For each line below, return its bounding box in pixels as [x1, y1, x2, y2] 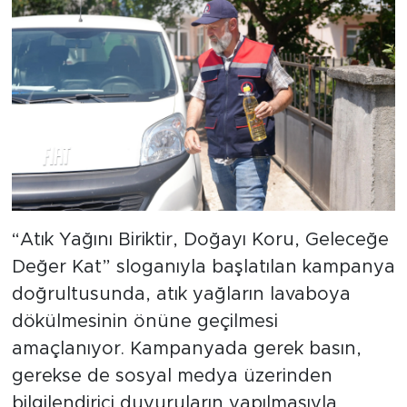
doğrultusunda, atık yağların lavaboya [11, 285, 351, 303]
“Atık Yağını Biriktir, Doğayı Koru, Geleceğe [11, 231, 389, 249]
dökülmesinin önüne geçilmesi [11, 313, 278, 331]
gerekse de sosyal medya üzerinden [11, 367, 333, 385]
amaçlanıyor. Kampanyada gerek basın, [11, 340, 362, 358]
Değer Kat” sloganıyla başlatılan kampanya [11, 258, 395, 276]
